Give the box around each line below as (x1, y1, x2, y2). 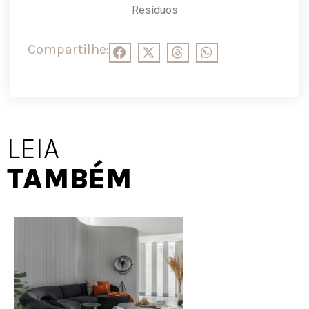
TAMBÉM (7, 161, 132, 197)
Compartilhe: (28, 41, 109, 57)
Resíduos (131, 3, 178, 17)
